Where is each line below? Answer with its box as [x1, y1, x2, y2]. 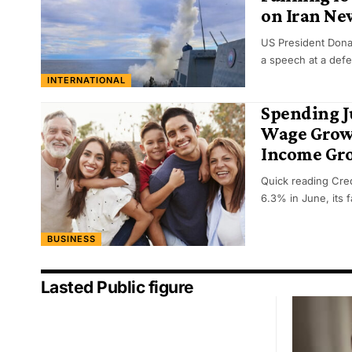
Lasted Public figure [41, 277, 194, 298]
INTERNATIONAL [46, 74, 126, 86]
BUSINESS [46, 233, 96, 244]
